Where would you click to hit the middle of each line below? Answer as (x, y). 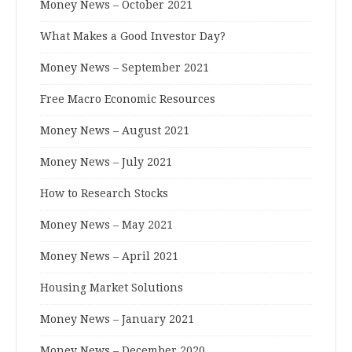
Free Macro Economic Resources (128, 99)
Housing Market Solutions (112, 288)
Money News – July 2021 (106, 162)
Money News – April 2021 (109, 257)
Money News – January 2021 (117, 319)
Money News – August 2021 (115, 131)
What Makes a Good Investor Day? (133, 37)
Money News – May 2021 (106, 225)
